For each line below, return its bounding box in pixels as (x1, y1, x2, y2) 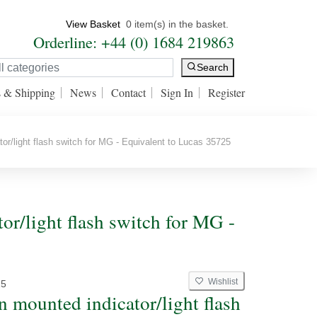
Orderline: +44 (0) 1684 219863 (33, 31, 234, 52)
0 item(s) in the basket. (126, 18, 229, 30)
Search (197, 62, 229, 74)
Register (208, 85, 245, 100)
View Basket (66, 18, 120, 30)
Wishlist (204, 277, 238, 287)
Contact (111, 85, 146, 100)
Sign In (161, 85, 193, 100)
